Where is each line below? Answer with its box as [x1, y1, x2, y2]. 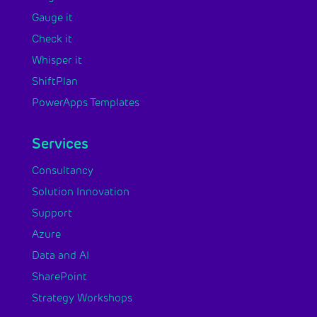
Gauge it [31, 11, 73, 24]
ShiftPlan [31, 75, 78, 88]
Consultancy [31, 164, 93, 177]
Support [31, 207, 72, 219]
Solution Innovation [31, 185, 129, 198]
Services [31, 135, 88, 152]
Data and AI [31, 249, 89, 262]
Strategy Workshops [31, 292, 132, 304]
